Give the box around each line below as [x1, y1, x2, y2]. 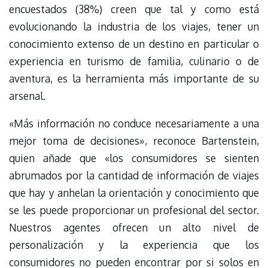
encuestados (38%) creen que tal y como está [9, 2, 259, 16]
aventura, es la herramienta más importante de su [9, 71, 259, 85]
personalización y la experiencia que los [9, 237, 259, 251]
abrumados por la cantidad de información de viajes [9, 168, 259, 182]
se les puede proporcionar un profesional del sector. [9, 203, 259, 217]
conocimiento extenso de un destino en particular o [9, 36, 259, 50]
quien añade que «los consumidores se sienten [9, 151, 259, 165]
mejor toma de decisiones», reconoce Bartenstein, [9, 133, 259, 147]
